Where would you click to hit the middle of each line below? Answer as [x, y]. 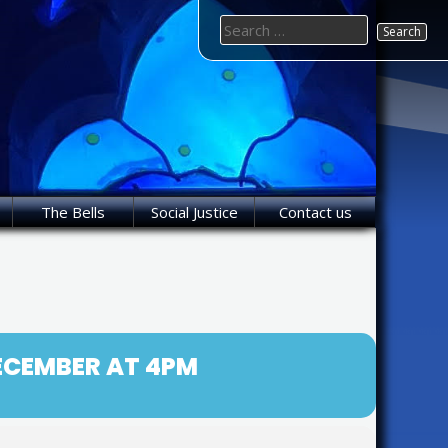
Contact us [315, 212]
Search [242, 25]
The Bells [73, 212]
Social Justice [194, 212]
